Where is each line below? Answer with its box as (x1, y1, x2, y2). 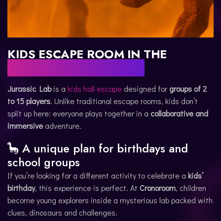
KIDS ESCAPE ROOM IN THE (7, 45, 167, 63)
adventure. (43, 120, 81, 131)
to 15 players (7, 96, 50, 106)
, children (176, 183, 206, 193)
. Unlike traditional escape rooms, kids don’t (50, 96, 198, 106)
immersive (7, 120, 43, 131)
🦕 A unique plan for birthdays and (7, 140, 188, 157)
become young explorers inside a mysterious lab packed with (7, 195, 213, 205)
